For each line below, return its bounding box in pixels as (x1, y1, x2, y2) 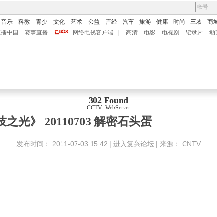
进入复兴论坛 (113, 140, 154, 148)
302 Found (89, 95, 128, 105)
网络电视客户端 (73, 29, 113, 36)
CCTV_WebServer (87, 104, 130, 111)
